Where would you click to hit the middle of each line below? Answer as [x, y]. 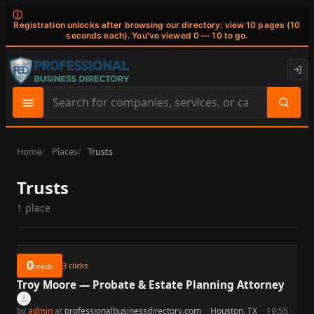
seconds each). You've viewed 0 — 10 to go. [157, 36]
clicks [77, 266]
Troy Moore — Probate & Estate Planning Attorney [151, 284]
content [64, 145]
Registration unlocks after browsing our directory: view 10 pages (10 [157, 25]
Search [62, 110]
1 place [34, 207]
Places [65, 151]
